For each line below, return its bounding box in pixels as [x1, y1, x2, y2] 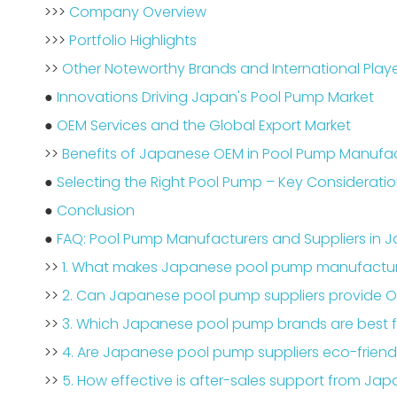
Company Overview [69, 2, 206, 22]
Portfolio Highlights [69, 30, 197, 51]
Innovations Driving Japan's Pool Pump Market [57, 87, 374, 107]
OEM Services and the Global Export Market [57, 115, 351, 136]
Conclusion [57, 200, 135, 221]
